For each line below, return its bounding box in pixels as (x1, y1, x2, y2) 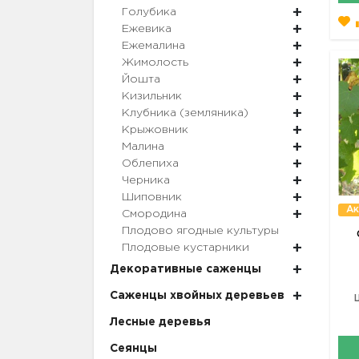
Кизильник (122, 91, 182, 102)
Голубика (122, 7, 176, 18)
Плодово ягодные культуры (122, 226, 279, 236)
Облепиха (122, 159, 179, 169)
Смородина (122, 209, 187, 220)
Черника (122, 175, 170, 186)
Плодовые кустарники (122, 243, 249, 253)
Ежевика (122, 24, 171, 34)
